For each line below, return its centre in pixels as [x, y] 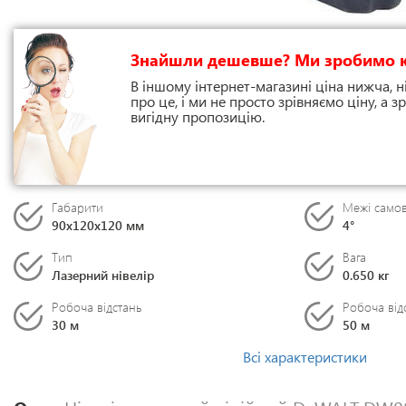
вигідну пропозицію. [198, 116]
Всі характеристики [304, 357]
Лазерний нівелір [103, 275]
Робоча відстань [97, 307]
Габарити [77, 207]
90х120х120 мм [98, 225]
